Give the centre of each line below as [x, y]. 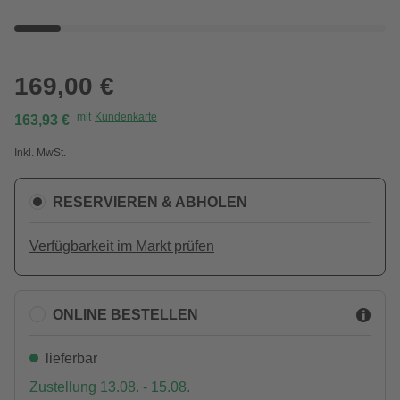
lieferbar [71, 358]
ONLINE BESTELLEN [125, 314]
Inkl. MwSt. [40, 153]
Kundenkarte [126, 117]
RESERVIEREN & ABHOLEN [150, 202]
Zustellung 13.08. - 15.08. [110, 387]
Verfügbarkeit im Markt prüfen [122, 246]
